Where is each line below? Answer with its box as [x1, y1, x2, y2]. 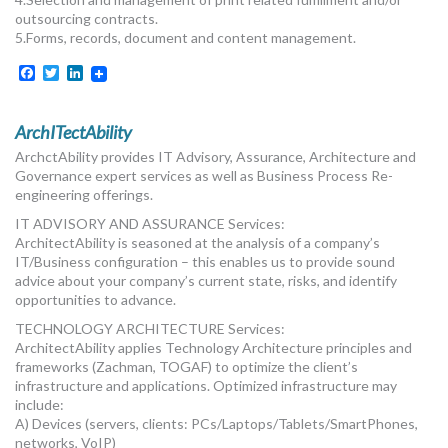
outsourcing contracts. [15, 10, 158, 27]
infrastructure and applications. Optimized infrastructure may [15, 377, 397, 395]
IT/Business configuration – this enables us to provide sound [15, 253, 395, 271]
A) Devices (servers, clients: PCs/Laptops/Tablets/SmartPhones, [15, 415, 418, 433]
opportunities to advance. [15, 291, 176, 309]
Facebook [35, 63, 105, 83]
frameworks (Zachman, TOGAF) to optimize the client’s [15, 358, 358, 376]
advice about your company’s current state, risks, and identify [15, 272, 397, 290]
